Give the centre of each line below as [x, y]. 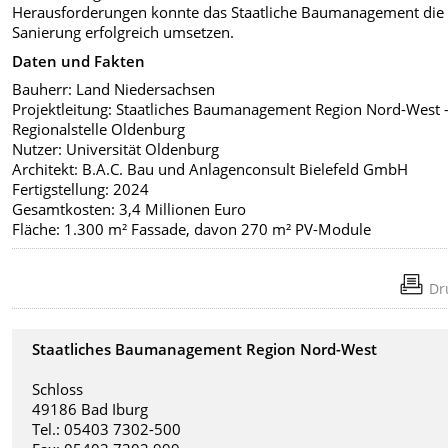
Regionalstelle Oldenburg [99, 129]
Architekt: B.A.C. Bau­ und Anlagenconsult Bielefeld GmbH [210, 169]
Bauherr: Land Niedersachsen [114, 89]
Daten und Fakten [79, 60]
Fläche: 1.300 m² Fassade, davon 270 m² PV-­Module [192, 229]
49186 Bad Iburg [90, 408]
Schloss [58, 388]
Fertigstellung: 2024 [81, 189]
